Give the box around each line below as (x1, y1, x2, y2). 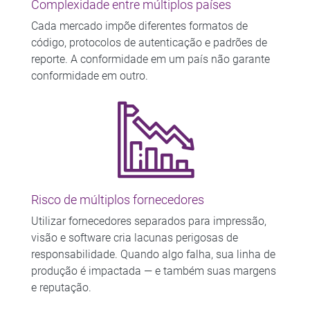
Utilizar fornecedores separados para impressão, (30, 214, 266, 228)
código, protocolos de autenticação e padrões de (30, 35, 267, 49)
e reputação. (30, 280, 91, 294)
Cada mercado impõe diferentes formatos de (30, 19, 248, 33)
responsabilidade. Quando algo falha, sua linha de (30, 247, 275, 261)
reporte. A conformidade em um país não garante (30, 52, 270, 66)
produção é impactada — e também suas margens (30, 264, 276, 277)
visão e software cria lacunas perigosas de (30, 230, 238, 244)
